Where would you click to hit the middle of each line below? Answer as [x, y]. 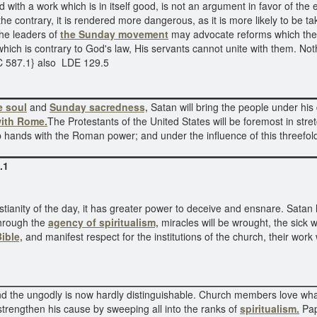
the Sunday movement [114, 34]
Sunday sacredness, [99, 107]
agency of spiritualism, [103, 222]
